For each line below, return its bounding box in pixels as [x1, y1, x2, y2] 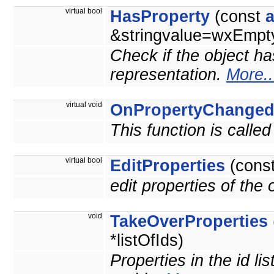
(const [210, 7, 265, 26]
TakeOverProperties [110, 212, 268, 231]
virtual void [66, 101, 104, 109]
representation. [110, 65, 226, 84]
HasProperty [110, 7, 210, 26]
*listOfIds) [110, 231, 183, 250]
